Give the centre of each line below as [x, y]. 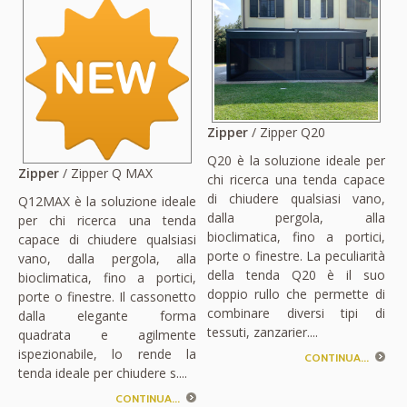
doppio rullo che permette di [296, 294]
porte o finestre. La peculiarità [296, 256]
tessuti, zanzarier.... [262, 333]
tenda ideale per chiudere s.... [103, 373]
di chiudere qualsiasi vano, [296, 199]
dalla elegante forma [107, 316]
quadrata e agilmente [107, 335]
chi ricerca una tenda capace [296, 180]
